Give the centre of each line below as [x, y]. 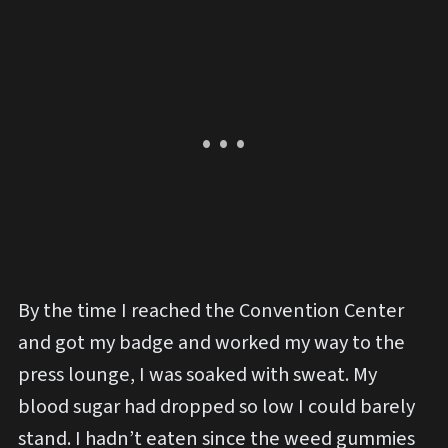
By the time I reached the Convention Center [211, 311]
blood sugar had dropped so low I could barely [216, 407]
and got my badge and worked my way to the [211, 343]
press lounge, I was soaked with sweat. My [197, 375]
